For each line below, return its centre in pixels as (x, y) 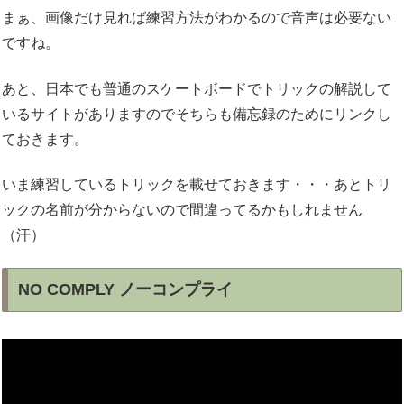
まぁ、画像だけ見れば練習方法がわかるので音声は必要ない (197, 18)
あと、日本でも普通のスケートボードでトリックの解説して (197, 88)
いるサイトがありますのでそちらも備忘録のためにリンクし (197, 114)
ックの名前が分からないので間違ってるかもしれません (182, 209)
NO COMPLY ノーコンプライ (125, 290)
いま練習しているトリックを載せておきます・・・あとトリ (197, 184)
